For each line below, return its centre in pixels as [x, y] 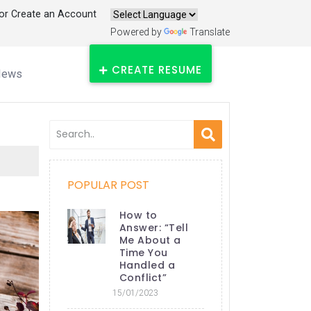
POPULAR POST [108, 185]
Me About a [150, 240]
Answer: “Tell [153, 227]
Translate [210, 32]
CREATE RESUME [157, 69]
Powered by [137, 32]
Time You [143, 252]
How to [138, 215]
